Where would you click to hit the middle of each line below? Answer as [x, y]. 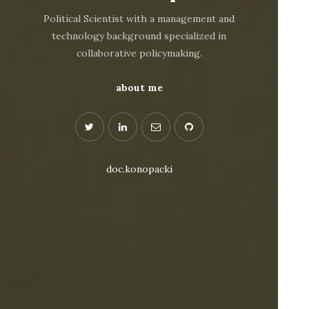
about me [139, 88]
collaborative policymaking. [139, 53]
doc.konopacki [139, 169]
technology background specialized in [139, 36]
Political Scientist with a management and [139, 19]
